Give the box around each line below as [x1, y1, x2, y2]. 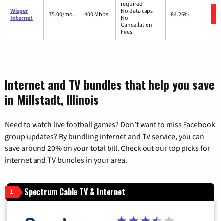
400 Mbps [84, 10, 108, 18]
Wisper [10, 7, 28, 15]
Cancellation [121, 21, 152, 29]
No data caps [121, 7, 153, 15]
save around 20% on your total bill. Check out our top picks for [5, 143, 210, 153]
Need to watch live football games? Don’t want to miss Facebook [5, 119, 215, 130]
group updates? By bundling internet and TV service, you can [5, 131, 204, 142]
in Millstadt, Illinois [5, 90, 99, 109]
